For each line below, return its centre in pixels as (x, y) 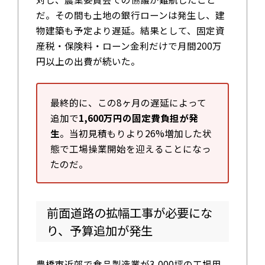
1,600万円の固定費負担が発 (138, 117)
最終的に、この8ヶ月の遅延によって (128, 102)
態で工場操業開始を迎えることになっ (130, 148)
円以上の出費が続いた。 (88, 61)
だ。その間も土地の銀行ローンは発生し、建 (130, 14)
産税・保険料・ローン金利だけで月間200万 (129, 45)
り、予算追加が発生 (99, 230)
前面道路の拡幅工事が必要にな (129, 213)
